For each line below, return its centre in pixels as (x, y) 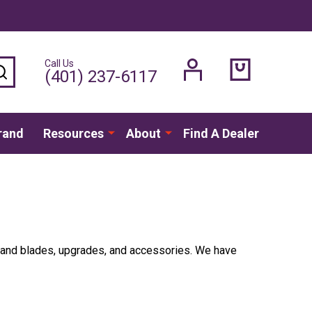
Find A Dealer (221, 133)
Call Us (59, 64)
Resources (73, 133)
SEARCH (28, 69)
